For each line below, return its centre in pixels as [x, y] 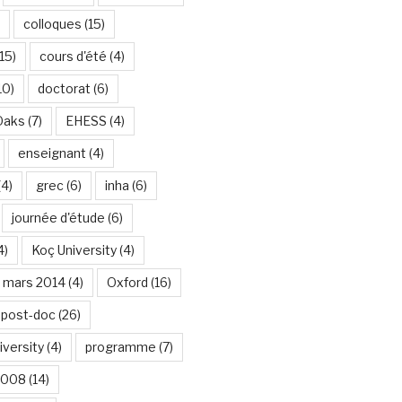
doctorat [64, 88]
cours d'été [73, 56]
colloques [52, 23]
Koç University [74, 249]
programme [120, 346]
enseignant [52, 153]
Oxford [127, 282]
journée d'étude [58, 217]
